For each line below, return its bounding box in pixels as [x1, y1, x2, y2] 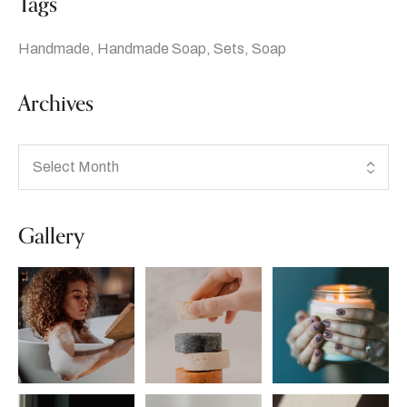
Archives [18, 85, 94, 122]
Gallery [18, 218, 84, 254]
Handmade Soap [97, 40, 206, 56]
